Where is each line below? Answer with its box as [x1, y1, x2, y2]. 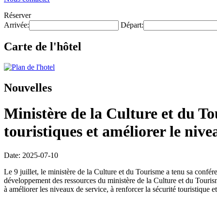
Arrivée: [4, 21, 29, 29]
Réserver [4, 11, 31, 19]
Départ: [121, 21, 143, 29]
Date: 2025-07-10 [4, 151, 58, 159]
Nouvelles [4, 81, 52, 94]
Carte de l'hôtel [4, 40, 81, 53]
